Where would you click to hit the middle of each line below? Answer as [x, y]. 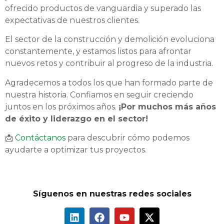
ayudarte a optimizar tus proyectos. [76, 149]
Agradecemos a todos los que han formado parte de [109, 82]
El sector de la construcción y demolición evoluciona [110, 39]
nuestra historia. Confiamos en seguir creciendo [99, 94]
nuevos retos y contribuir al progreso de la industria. [109, 63]
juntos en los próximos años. [62, 106]
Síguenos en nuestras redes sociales [112, 194]
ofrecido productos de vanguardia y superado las [103, 8]
